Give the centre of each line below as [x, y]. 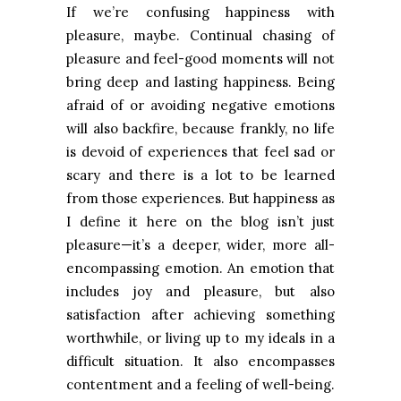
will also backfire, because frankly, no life [200, 129]
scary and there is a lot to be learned [200, 175]
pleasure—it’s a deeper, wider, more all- [200, 245]
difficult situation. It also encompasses [200, 362]
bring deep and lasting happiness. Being [200, 82]
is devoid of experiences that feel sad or [200, 152]
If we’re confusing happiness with [200, 13]
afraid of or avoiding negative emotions [200, 106]
